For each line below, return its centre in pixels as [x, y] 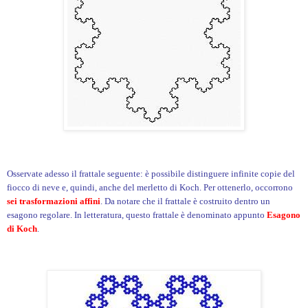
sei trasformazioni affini [54, 201]
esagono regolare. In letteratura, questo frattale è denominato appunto [137, 214]
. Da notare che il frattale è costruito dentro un [185, 201]
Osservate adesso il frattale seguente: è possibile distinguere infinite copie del [151, 173]
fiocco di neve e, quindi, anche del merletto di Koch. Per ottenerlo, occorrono [150, 187]
